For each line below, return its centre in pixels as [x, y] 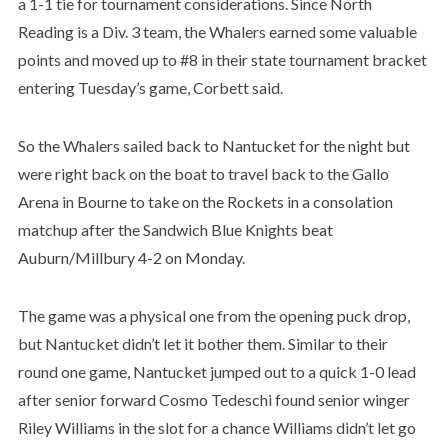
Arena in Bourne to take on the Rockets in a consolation [205, 201]
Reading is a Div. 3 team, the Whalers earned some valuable [217, 31]
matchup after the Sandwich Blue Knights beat [175, 229]
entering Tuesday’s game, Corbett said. [150, 87]
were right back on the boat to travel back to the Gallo [203, 173]
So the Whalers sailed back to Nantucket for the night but [213, 145]
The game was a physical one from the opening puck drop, [213, 315]
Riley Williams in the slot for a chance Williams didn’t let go [216, 427]
